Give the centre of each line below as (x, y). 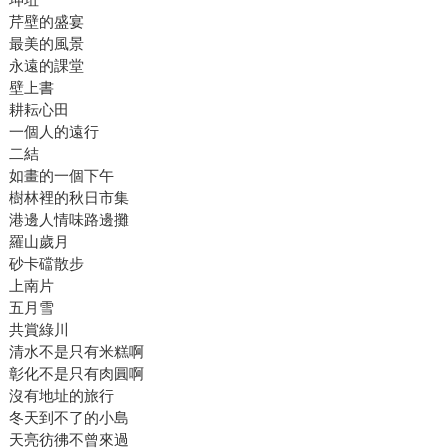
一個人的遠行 (53, 132)
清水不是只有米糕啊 (76, 352)
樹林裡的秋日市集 (68, 198)
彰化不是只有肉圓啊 (76, 374)
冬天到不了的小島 (68, 418)
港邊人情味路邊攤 (68, 220)
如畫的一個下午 (61, 176)
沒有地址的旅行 (61, 396)
